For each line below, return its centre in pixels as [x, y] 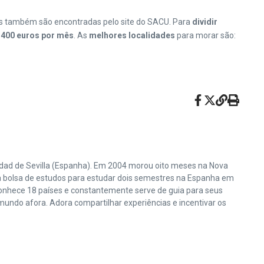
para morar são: [205, 35]
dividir [205, 22]
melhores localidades [132, 35]
